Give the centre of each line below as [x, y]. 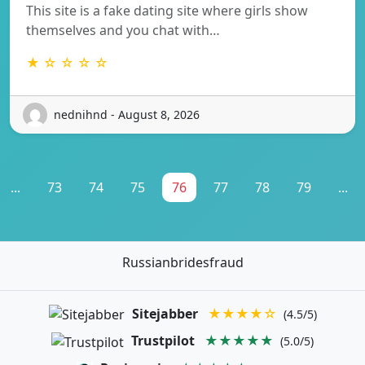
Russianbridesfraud [182, 262]
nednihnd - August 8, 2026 [127, 115]
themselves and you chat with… [123, 30]
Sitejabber [165, 313]
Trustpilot [163, 341]
